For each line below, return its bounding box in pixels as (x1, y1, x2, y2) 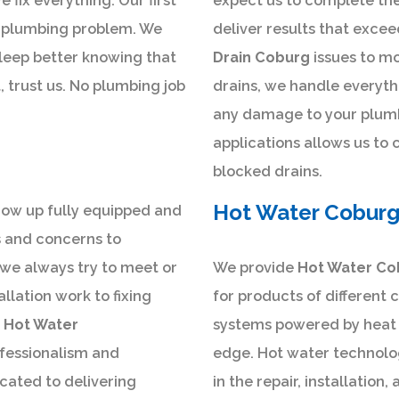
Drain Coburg (213, 49, 310, 67)
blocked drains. (213, 163, 322, 181)
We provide (213, 259, 297, 277)
